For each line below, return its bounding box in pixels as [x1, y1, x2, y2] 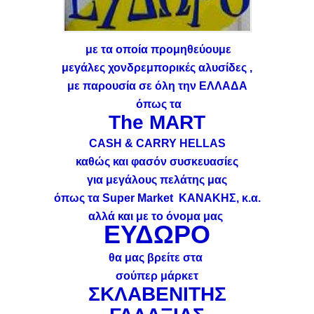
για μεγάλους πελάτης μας [87, 174, 227, 186]
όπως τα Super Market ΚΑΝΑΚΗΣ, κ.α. [53, 192, 261, 204]
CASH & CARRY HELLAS [88, 137, 226, 149]
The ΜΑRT [109, 111, 205, 133]
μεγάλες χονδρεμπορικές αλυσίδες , [62, 62, 252, 74]
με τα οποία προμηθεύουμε [86, 43, 231, 55]
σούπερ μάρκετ [116, 270, 198, 282]
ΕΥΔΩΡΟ [97, 220, 217, 249]
